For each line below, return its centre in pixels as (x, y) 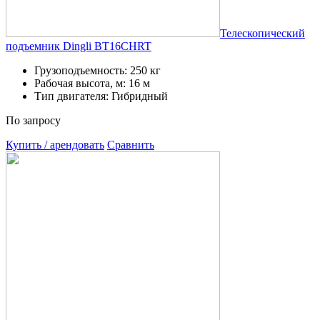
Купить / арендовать (55, 144)
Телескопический (262, 33)
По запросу (33, 120)
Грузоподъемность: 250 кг (97, 70)
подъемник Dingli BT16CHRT (79, 46)
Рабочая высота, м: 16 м (92, 83)
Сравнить (131, 144)
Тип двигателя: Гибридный (101, 96)
